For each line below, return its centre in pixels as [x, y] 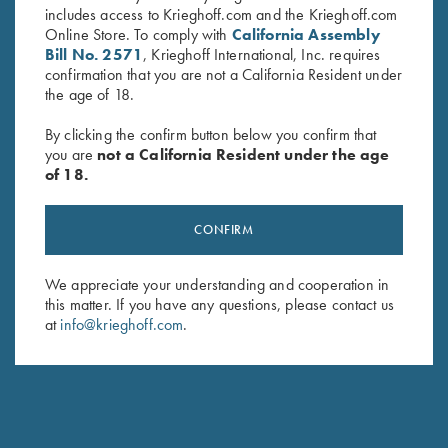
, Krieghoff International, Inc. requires [262, 54]
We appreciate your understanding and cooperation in [217, 284]
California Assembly [305, 34]
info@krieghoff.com [122, 324]
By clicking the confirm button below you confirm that [211, 134]
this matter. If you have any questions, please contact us [220, 304]
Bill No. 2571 [94, 54]
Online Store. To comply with [138, 34]
